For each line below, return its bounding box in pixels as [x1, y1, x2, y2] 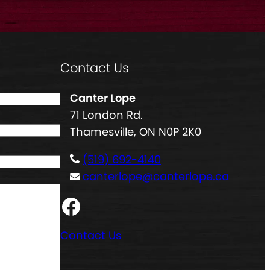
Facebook [60, 190, 71, 221]
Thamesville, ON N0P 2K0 [70, 124, 201, 140]
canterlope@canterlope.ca [83, 169, 229, 184]
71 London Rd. [70, 107, 143, 123]
